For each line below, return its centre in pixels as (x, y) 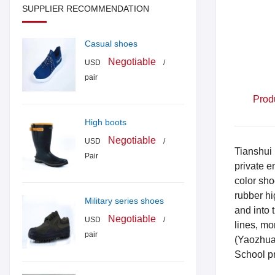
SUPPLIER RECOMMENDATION (86, 9)
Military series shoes (125, 201)
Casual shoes (111, 44)
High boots (106, 122)
